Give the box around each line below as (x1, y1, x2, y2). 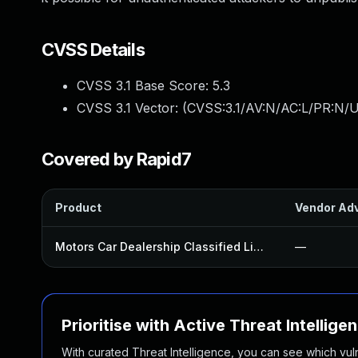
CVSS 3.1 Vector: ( (77, 100, 187, 116)
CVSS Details (42, 39, 145, 60)
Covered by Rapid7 (42, 149, 192, 169)
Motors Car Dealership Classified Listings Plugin (253, 240, 264, 253)
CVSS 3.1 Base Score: (77, 78, 213, 93)
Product (55, 201, 101, 214)
